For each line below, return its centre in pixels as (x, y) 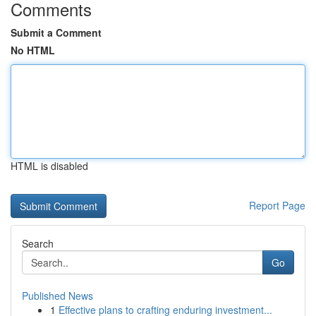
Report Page (277, 205)
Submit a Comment (56, 32)
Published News (57, 296)
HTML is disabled (49, 166)
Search (38, 243)
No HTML (33, 50)
